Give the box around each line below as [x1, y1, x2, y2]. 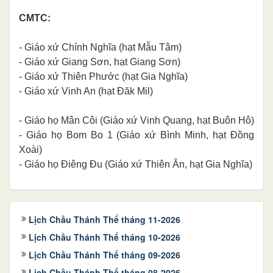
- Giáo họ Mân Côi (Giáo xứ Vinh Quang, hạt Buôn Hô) [19, 115, 254, 126]
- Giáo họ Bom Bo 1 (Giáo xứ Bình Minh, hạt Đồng [19, 129, 254, 140]
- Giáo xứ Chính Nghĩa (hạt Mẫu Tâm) [19, 41, 182, 52]
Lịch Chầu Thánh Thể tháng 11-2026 [29, 213, 180, 225]
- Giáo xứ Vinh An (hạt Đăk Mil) [19, 85, 153, 96]
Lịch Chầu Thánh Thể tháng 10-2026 [29, 230, 180, 243]
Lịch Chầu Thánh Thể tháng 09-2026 [29, 248, 180, 261]
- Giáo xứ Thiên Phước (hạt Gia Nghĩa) [19, 71, 188, 82]
